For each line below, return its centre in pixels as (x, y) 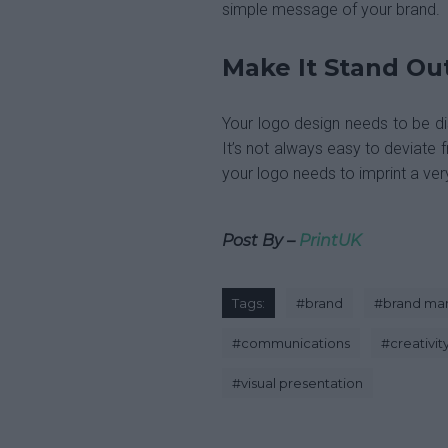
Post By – (260, 240)
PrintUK (330, 240)
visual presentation (302, 383)
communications (295, 343)
